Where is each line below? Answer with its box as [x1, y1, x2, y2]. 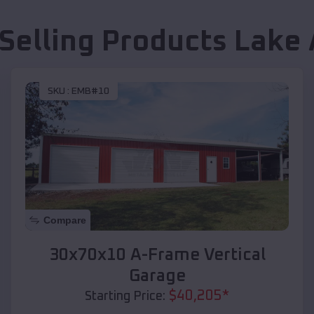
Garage [128, 267, 186, 285]
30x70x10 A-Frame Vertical [48, 246, 266, 264]
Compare [43, 214, 86, 226]
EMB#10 [71, 86, 109, 97]
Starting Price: [85, 289, 165, 303]
